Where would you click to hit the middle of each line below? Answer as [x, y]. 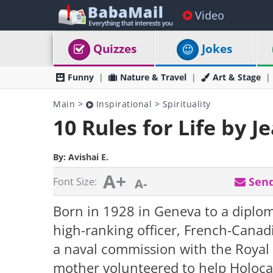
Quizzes [115, 49]
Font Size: [75, 182]
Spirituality [186, 104]
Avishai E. [88, 157]
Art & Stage [237, 77]
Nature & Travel [153, 77]
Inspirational [122, 104]
